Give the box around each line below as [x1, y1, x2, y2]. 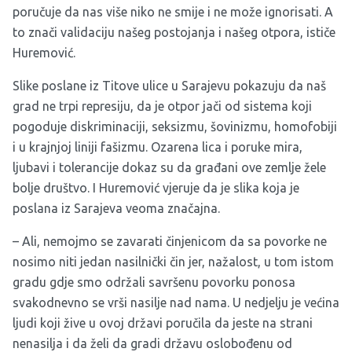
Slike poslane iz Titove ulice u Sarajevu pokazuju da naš [13, 79, 326, 93]
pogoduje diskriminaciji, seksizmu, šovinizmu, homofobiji [13, 119, 337, 134]
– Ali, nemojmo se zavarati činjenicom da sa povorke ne [13, 234, 327, 249]
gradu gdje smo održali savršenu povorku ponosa [13, 275, 295, 290]
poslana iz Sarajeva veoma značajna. [13, 201, 220, 216]
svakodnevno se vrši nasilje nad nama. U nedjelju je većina [13, 295, 339, 310]
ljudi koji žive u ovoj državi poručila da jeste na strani [13, 316, 313, 331]
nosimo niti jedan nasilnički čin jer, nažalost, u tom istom [13, 255, 334, 269]
